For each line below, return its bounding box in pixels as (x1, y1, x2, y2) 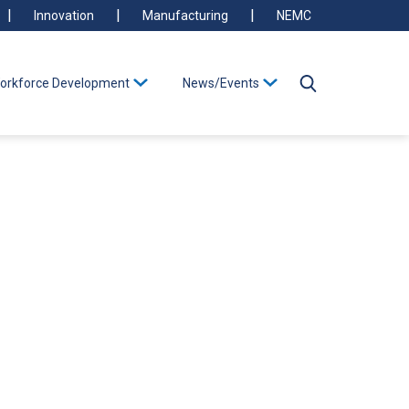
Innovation (34, 8, 94, 23)
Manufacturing (142, 8, 228, 23)
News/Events (183, 76, 259, 90)
